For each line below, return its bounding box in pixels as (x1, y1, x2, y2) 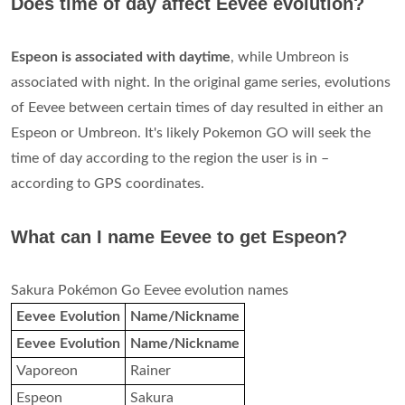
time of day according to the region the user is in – (11, 151, 329, 166)
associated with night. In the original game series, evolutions (11, 75, 391, 90)
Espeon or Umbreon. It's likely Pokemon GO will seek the (11, 126, 371, 141)
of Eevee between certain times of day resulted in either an (11, 100, 383, 116)
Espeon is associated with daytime (11, 50, 231, 65)
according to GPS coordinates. (11, 176, 204, 192)
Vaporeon (16, 363, 78, 379)
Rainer (130, 363, 171, 379)
